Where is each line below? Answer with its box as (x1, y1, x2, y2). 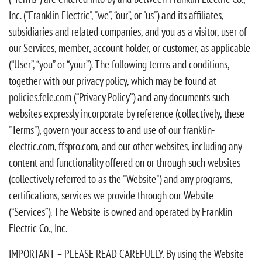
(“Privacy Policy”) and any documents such (71, 89, 229, 104)
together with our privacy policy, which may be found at (9, 73, 216, 88)
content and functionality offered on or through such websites (9, 155, 240, 170)
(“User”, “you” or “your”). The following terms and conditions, (9, 57, 229, 71)
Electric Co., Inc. (9, 220, 67, 235)
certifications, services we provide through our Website (9, 188, 213, 202)
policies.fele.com (9, 89, 71, 104)
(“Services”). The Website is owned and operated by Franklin (9, 204, 232, 219)
